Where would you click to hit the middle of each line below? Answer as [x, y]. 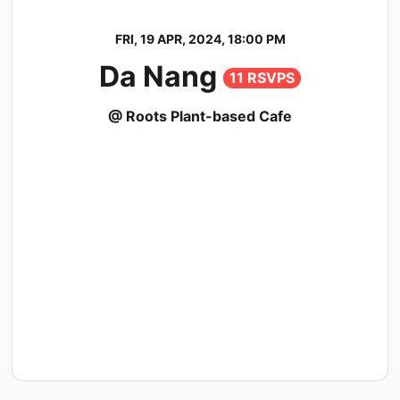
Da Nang [161, 77]
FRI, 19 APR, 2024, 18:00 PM [200, 39]
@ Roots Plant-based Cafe [200, 117]
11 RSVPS [262, 78]
